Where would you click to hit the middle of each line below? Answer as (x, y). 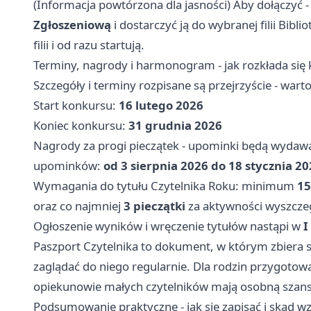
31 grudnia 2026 (175, 126)
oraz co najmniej (78, 206)
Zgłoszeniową (72, 25)
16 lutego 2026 (161, 106)
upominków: (68, 166)
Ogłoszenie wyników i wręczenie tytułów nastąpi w (168, 226)
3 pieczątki (154, 206)
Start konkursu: (76, 106)
